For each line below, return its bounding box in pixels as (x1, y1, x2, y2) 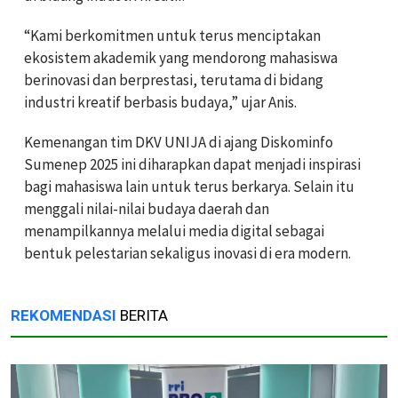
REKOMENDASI (11, 306, 116, 325)
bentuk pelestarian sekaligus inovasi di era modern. (24, 243, 351, 264)
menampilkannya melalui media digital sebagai (24, 221, 324, 242)
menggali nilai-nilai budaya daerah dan (24, 199, 269, 219)
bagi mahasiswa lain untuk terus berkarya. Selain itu (24, 177, 354, 197)
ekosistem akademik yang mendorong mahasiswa (24, 48, 338, 68)
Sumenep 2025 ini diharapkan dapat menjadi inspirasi (24, 155, 361, 175)
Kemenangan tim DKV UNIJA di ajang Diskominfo (24, 132, 333, 153)
